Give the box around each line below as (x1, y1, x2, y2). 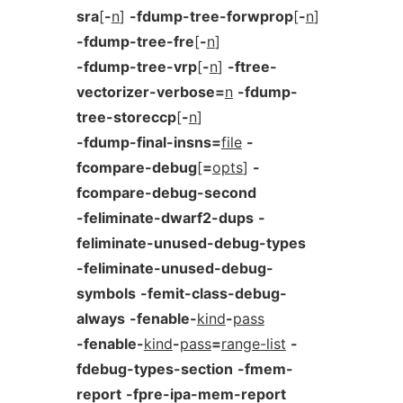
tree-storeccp (76, 108, 176, 126)
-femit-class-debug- (139, 284, 287, 302)
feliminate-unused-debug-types (76, 234, 306, 252)
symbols (76, 284, 136, 302)
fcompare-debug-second (76, 184, 256, 201)
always (76, 309, 125, 327)
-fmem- (237, 360, 293, 378)
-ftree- (227, 58, 277, 76)
